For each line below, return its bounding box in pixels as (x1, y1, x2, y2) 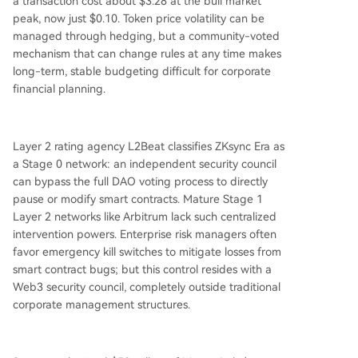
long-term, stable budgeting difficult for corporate (13, 64, 271, 78)
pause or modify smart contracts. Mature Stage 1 (13, 192, 263, 205)
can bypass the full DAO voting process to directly (13, 174, 268, 188)
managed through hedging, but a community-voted (13, 29, 280, 42)
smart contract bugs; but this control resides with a (13, 262, 272, 276)
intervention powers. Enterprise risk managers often (13, 227, 276, 241)
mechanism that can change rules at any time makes (13, 46, 281, 60)
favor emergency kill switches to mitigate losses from (13, 245, 281, 258)
